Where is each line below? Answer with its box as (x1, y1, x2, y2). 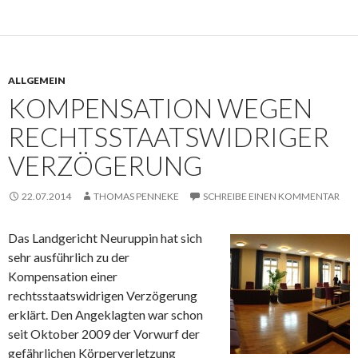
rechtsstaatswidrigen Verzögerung (8, 288, 197, 303)
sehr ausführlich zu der (8, 249, 129, 265)
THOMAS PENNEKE (93, 190, 179, 202)
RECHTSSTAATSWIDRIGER (8, 121, 329, 153)
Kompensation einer (8, 268, 117, 284)
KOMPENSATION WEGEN (8, 92, 312, 124)
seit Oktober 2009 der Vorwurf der (8, 326, 200, 341)
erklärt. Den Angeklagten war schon (8, 307, 203, 322)
